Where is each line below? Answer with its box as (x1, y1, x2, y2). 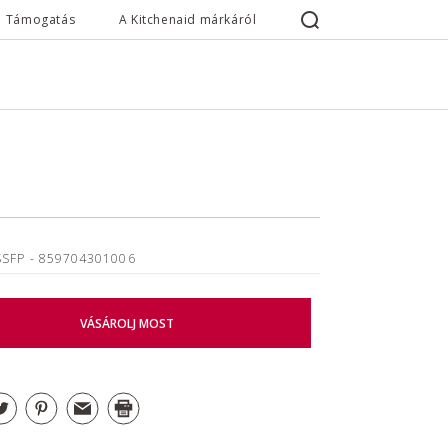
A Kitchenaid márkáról (118, 11, 257, 28)
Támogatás (5, 11, 76, 28)
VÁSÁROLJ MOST (79, 314, 174, 332)
